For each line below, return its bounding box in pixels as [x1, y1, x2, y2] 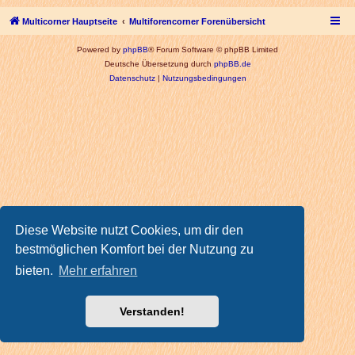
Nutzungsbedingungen [162, 73, 246, 82]
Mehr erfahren [59, 264, 138, 278]
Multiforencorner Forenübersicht [129, 16, 265, 26]
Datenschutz [109, 73, 155, 82]
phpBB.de [213, 59, 251, 68]
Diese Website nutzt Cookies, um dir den [15, 223, 244, 237]
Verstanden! [120, 305, 185, 319]
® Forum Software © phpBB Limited [148, 44, 278, 54]
